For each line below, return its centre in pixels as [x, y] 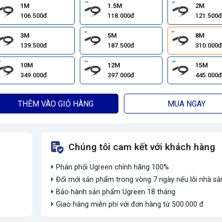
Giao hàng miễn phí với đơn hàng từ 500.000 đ [130, 205]
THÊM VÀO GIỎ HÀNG [55, 104]
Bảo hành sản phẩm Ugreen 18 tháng [116, 192]
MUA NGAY [187, 104]
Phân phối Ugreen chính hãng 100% [112, 167]
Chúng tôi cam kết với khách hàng [142, 147]
